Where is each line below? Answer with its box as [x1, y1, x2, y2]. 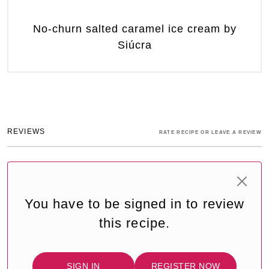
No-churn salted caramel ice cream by [32, 23, 237, 35]
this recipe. [99, 216, 170, 231]
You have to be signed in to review [25, 196, 244, 212]
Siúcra [117, 39, 152, 52]
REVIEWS [7, 127, 46, 136]
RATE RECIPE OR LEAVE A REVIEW [159, 130, 262, 136]
